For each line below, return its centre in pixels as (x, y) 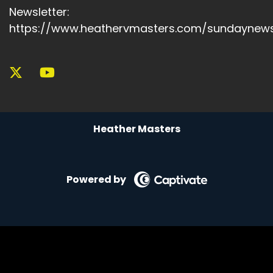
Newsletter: (39, 12)
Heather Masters (136, 129)
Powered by (96, 179)
